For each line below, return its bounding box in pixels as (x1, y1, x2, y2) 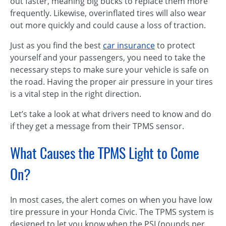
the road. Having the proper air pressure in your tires (10, 76, 213, 87)
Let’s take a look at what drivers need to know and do (10, 108, 211, 120)
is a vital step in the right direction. (10, 88, 141, 99)
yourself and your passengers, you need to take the (10, 52, 205, 63)
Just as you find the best (10, 40, 103, 51)
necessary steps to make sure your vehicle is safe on (10, 64, 209, 75)
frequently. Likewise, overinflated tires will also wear (10, 8, 206, 19)
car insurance (103, 40, 155, 51)
